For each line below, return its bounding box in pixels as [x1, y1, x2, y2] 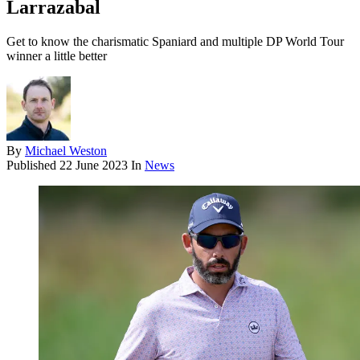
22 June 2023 [59, 158, 128, 173]
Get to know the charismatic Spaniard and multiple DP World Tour [6, 35, 344, 49]
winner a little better [6, 49, 107, 63]
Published [6, 158, 59, 173]
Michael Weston [25, 144, 107, 158]
